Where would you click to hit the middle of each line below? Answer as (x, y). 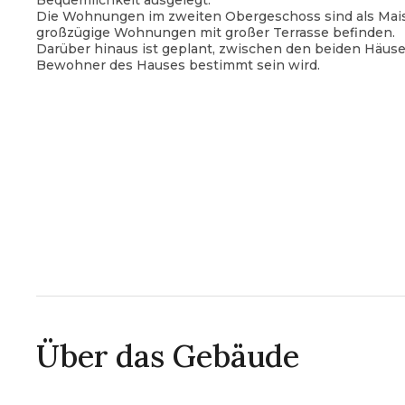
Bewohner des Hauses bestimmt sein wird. (178, 65)
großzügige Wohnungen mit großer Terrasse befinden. (216, 33)
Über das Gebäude (168, 356)
